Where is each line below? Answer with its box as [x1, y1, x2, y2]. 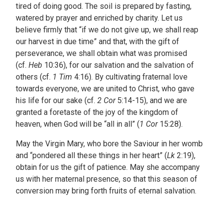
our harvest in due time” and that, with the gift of [16, 37, 179, 47]
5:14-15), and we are [115, 96, 187, 106]
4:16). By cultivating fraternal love [72, 72, 188, 82]
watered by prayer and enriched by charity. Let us [16, 13, 183, 23]
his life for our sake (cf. [16, 96, 97, 106]
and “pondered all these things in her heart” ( [16, 151, 167, 161]
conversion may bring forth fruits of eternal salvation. [16, 186, 196, 196]
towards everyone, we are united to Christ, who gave [16, 84, 194, 94]
